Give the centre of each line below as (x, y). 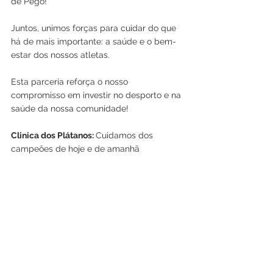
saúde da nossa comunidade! (70, 108)
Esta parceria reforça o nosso (71, 82)
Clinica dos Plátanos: (53, 135)
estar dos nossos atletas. (60, 55)
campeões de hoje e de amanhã (75, 149)
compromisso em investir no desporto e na (97, 95)
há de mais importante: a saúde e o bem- (94, 41)
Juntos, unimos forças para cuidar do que (95, 28)
